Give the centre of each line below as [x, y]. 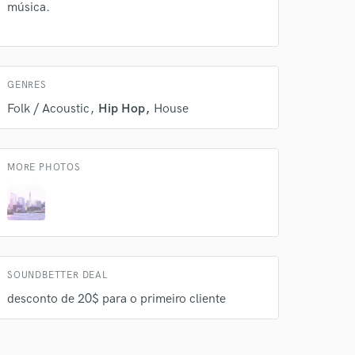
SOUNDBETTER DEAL [57, 275]
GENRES [27, 85]
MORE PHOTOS [44, 168]
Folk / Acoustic [48, 109]
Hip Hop [122, 109]
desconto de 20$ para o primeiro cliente [116, 299]
